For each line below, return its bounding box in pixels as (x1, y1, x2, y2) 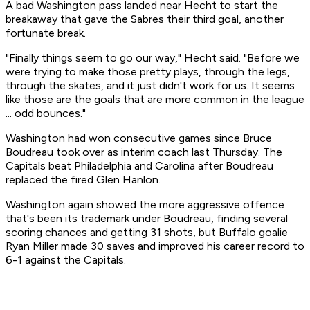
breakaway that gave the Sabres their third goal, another (6, 12, 284, 26)
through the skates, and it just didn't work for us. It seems (6, 79, 295, 93)
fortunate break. (6, 26, 86, 40)
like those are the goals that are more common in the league (6, 93, 304, 107)
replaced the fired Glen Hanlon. (6, 173, 161, 187)
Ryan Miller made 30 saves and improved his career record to (6, 239, 304, 253)
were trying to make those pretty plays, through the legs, (6, 65, 290, 79)
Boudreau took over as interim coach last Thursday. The (6, 145, 282, 159)
